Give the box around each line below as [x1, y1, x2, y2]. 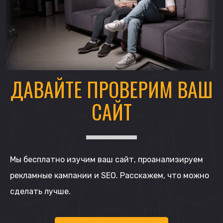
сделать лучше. [10, 187, 71, 197]
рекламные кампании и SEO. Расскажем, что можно [10, 171, 209, 181]
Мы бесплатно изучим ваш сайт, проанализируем [10, 155, 203, 165]
